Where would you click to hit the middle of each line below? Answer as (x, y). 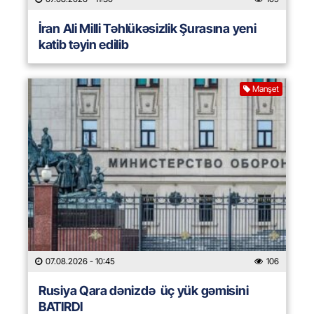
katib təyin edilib (84, 45)
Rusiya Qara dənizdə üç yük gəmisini (144, 291)
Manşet (266, 89)
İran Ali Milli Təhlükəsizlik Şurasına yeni (148, 29)
